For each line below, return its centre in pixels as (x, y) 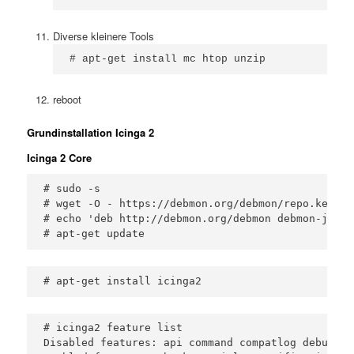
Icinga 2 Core (60, 157)
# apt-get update (94, 234)
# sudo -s (75, 189)
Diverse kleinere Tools (103, 36)
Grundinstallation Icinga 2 (91, 133)
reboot (67, 100)
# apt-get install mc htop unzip (167, 59)
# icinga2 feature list (113, 328)
